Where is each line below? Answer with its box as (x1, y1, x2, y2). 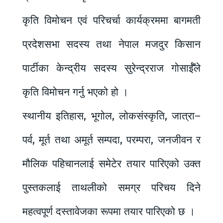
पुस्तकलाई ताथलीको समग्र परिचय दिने (22, 181, 201, 194)
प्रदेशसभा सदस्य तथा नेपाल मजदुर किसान (22, 37, 201, 51)
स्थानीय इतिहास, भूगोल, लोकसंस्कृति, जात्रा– (22, 109, 201, 122)
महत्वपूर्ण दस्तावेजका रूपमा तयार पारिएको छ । (22, 205, 195, 218)
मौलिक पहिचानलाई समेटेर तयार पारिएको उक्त (22, 157, 201, 170)
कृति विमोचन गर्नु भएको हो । (22, 85, 128, 99)
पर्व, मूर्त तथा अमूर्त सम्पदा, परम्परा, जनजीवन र (22, 133, 201, 146)
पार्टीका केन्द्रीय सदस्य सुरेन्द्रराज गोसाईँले (22, 61, 201, 75)
